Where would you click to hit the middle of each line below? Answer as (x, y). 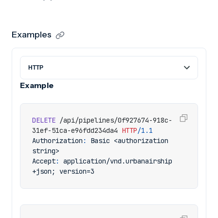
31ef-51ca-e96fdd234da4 (75, 130)
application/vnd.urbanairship (118, 161)
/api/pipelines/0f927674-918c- (116, 120)
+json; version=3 (63, 171)
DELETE (44, 120)
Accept (44, 161)
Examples (32, 35)
